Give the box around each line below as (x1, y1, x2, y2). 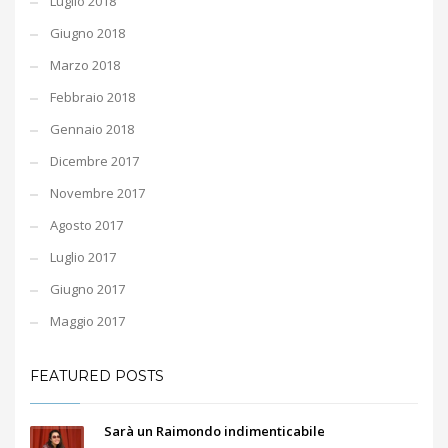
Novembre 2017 (50, 184, 145, 202)
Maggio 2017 (50, 312, 125, 330)
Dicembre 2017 (50, 152, 139, 170)
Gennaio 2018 (50, 120, 134, 138)
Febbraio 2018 (50, 88, 135, 106)
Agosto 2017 (50, 216, 123, 234)
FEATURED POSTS (30, 367, 164, 385)
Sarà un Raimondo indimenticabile (104, 422, 325, 440)
